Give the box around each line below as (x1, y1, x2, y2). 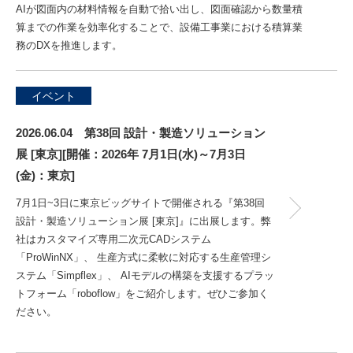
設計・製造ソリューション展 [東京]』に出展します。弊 (16, 215, 271, 227)
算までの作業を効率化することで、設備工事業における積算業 (16, 21, 303, 33)
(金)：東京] (16, 169, 75, 182)
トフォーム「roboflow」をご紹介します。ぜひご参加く (16, 288, 269, 299)
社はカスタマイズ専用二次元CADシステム (16, 233, 211, 245)
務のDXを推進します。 (16, 39, 122, 51)
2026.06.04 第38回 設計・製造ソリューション (16, 126, 266, 139)
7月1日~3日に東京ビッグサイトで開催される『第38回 (16, 197, 265, 209)
